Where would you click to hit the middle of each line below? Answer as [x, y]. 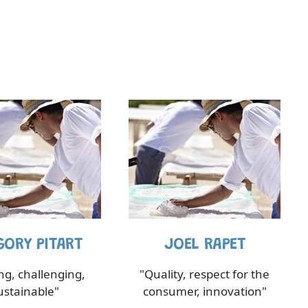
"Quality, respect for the [205, 274]
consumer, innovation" [205, 291]
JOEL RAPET [205, 245]
